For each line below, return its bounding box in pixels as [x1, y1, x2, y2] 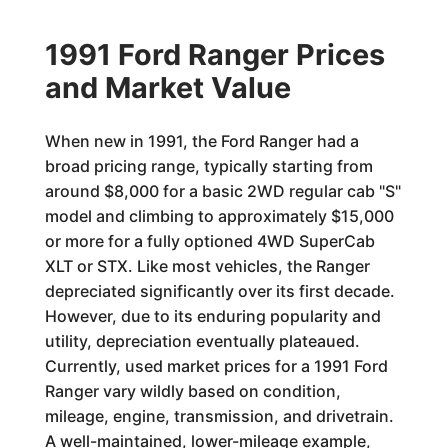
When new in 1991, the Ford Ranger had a [44, 131, 359, 151]
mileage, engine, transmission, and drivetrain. [44, 406, 394, 426]
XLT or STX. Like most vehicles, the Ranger [44, 256, 370, 276]
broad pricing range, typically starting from [44, 156, 373, 176]
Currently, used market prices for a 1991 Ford [44, 356, 388, 376]
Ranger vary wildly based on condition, [44, 381, 341, 401]
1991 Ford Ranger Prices [44, 37, 385, 72]
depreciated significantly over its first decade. [44, 281, 395, 301]
